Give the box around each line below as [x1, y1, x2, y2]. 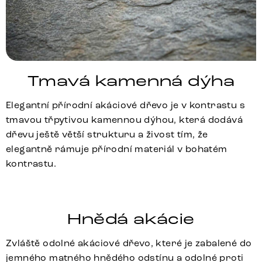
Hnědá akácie [67, 209, 195, 229]
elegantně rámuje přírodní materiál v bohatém [6, 143, 227, 154]
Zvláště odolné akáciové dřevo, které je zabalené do [6, 237, 252, 249]
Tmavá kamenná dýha [27, 71, 235, 91]
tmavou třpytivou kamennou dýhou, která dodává [6, 113, 243, 125]
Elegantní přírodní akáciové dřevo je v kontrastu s [6, 99, 245, 111]
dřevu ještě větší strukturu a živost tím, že [6, 128, 208, 140]
